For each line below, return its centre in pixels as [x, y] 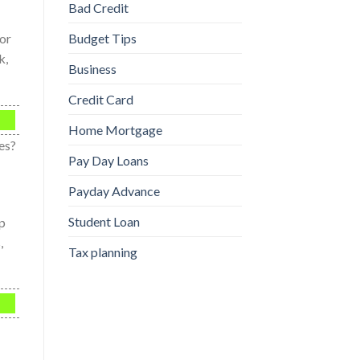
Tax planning [102, 252]
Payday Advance [114, 191]
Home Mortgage [115, 130]
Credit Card [100, 100]
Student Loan [104, 222]
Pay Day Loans [108, 161]
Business [92, 69]
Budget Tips [102, 39]
